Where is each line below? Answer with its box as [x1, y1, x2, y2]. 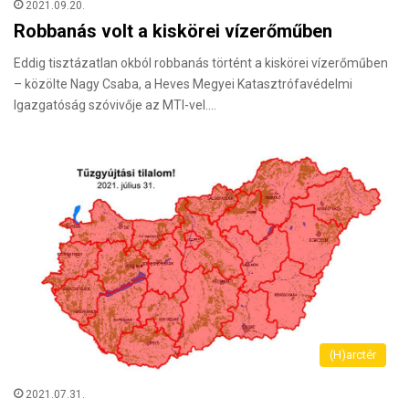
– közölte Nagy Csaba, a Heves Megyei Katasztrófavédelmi [14, 77, 352, 92]
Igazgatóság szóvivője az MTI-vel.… [14, 98, 216, 113]
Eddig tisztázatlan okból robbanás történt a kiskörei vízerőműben [14, 56, 388, 71]
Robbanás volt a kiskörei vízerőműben [14, 20, 332, 43]
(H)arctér [330, 348, 376, 362]
